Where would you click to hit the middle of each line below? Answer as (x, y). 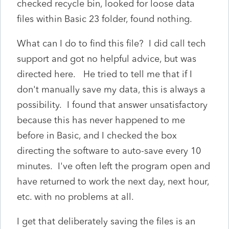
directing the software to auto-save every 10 (109, 151)
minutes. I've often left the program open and (113, 166)
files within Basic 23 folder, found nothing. (105, 19)
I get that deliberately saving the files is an (106, 221)
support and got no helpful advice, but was (107, 59)
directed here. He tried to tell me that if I (105, 74)
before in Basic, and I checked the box (97, 135)
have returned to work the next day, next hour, (113, 181)
